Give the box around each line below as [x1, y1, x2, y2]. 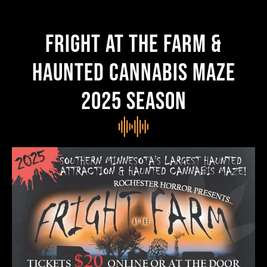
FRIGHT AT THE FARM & [45, 30, 222, 59]
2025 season [80, 87, 187, 116]
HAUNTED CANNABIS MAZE [32, 58, 235, 88]
